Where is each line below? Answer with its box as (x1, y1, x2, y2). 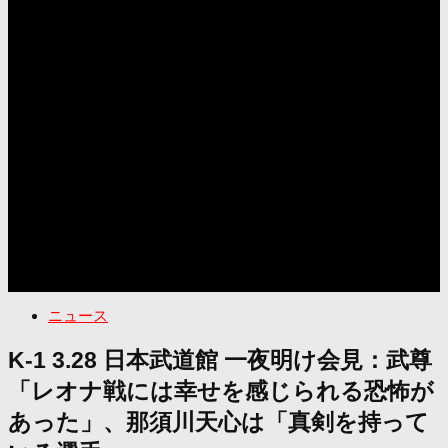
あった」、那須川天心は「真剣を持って (8, 409, 429, 435)
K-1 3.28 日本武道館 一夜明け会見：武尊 (8, 347, 432, 373)
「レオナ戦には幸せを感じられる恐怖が (8, 378, 434, 404)
